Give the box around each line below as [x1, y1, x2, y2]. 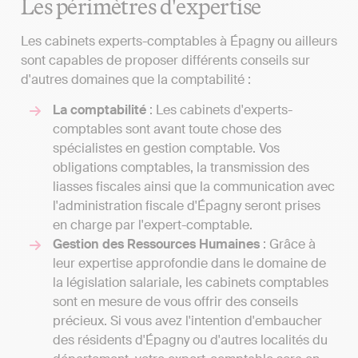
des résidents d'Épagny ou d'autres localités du [53, 332, 328, 349]
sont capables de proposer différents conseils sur [21, 51, 310, 69]
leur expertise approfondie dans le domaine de [53, 255, 326, 272]
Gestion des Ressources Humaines [53, 236, 260, 253]
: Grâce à [260, 236, 316, 253]
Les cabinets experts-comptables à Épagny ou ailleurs [21, 32, 337, 50]
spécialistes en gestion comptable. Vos [53, 140, 280, 157]
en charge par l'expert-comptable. [53, 217, 253, 234]
